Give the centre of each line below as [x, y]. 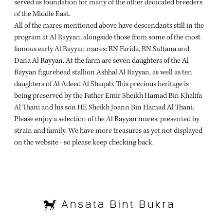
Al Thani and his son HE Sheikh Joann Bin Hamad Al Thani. [104, 108]
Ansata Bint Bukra [116, 205]
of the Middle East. [42, 14]
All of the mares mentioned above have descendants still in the [109, 26]
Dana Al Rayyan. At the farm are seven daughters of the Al [101, 61]
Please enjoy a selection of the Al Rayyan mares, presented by [107, 119]
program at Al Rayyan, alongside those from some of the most [107, 38]
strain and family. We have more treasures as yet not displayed [108, 131]
